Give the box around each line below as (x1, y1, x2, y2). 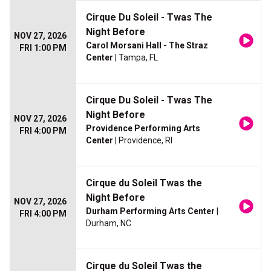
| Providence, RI (113, 135, 172, 146)
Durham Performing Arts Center (86, 206, 215, 217)
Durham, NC (86, 218, 131, 229)
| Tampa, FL (113, 53, 158, 63)
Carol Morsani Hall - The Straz (86, 41, 208, 51)
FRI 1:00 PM (19, 43, 67, 53)
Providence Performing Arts (86, 123, 200, 134)
